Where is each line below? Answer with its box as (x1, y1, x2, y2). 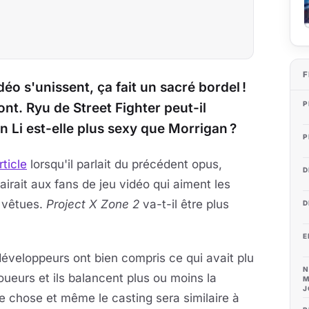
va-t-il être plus (139, 197, 229, 211)
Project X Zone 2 (46, 197, 139, 211)
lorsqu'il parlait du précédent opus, (27, 157, 222, 171)
